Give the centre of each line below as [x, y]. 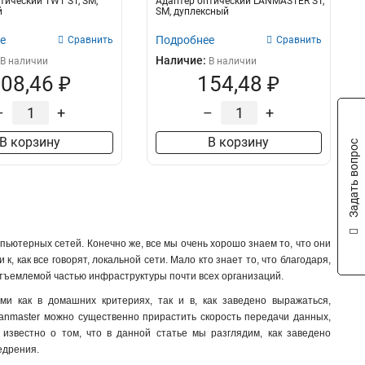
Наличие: [182, 60]
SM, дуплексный [192, 11]
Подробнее [185, 40]
